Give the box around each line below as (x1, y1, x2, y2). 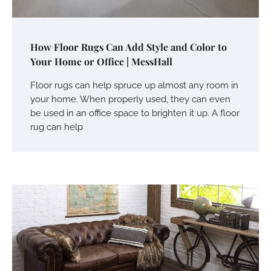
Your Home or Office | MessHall (30, 55, 172, 68)
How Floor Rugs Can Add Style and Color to (30, 41, 227, 54)
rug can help (30, 122, 83, 132)
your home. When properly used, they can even (30, 94, 230, 105)
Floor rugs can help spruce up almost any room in (30, 80, 238, 91)
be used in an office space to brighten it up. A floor (30, 108, 240, 119)
